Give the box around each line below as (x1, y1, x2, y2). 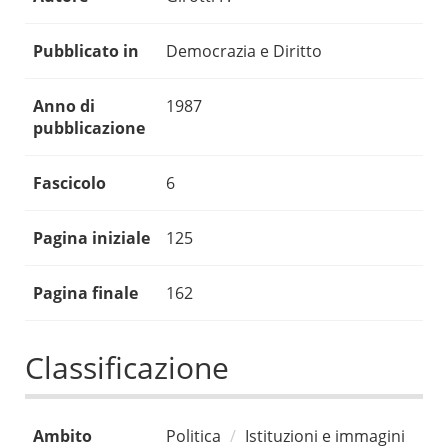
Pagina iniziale (33, 227, 150, 250)
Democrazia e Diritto (166, 40, 322, 63)
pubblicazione (33, 117, 145, 140)
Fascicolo (33, 172, 106, 195)
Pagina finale (33, 282, 138, 305)
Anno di (33, 95, 95, 118)
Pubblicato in (33, 40, 139, 63)
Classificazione (25, 347, 229, 389)
